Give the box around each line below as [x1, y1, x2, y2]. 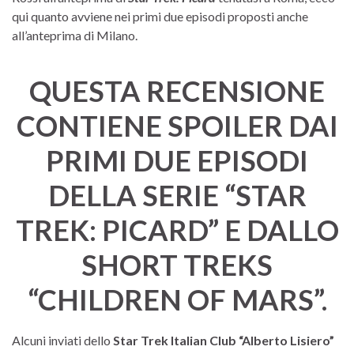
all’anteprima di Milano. [12, 27, 137, 43]
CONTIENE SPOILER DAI [16, 107, 338, 143]
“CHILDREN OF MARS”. [27, 281, 327, 317]
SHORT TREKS [81, 247, 273, 282]
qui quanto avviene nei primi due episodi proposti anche [12, 8, 308, 24]
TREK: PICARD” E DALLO [15, 212, 339, 247]
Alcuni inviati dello [12, 332, 113, 348]
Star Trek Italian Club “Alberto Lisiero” [113, 332, 334, 348]
